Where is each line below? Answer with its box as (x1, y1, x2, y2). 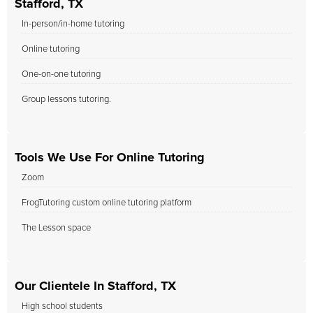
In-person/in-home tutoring (22, 20, 124, 29)
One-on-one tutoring (22, 70, 101, 79)
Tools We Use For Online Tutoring (15, 152, 205, 164)
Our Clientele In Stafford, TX (15, 280, 176, 293)
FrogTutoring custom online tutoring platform (22, 198, 191, 208)
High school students (22, 302, 103, 311)
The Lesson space (22, 224, 91, 233)
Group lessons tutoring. (22, 95, 111, 104)
